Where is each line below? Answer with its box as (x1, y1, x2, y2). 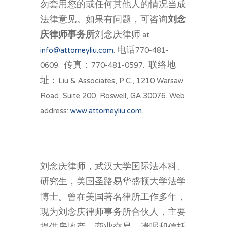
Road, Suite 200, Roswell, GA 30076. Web (40, 86, 185, 106)
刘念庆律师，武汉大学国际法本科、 (40, 157, 186, 177)
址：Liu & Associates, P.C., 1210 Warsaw (40, 71, 183, 91)
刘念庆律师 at (95, 25, 149, 45)
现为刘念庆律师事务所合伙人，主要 (40, 203, 186, 222)
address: (40, 101, 70, 121)
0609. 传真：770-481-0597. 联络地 (40, 56, 176, 75)
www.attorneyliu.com (70, 101, 142, 121)
